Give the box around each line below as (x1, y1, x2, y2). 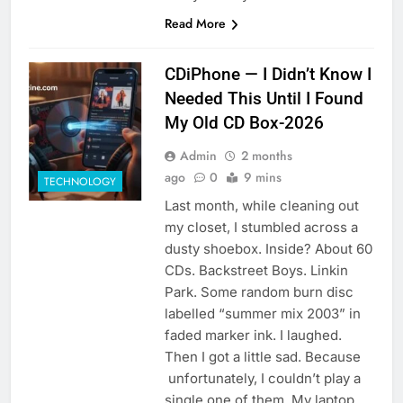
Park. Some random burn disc (164, 283, 354, 301)
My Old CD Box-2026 (164, 112, 324, 134)
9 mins (243, 168, 282, 187)
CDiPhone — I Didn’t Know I (164, 64, 372, 85)
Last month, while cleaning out (164, 197, 359, 215)
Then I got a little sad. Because (164, 348, 361, 366)
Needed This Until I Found (164, 88, 363, 110)
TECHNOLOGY (44, 173, 116, 190)
